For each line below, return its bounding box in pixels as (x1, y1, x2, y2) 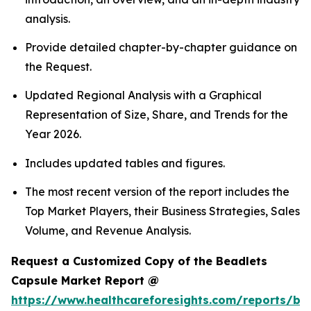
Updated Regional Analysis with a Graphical (25, 88, 262, 103)
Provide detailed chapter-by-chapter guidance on (25, 40, 297, 54)
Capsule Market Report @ (11, 273, 159, 287)
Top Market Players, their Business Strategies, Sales (25, 203, 300, 218)
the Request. (25, 59, 92, 74)
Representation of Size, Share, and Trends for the (25, 108, 288, 122)
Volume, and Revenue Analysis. (25, 223, 194, 237)
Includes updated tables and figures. (25, 155, 225, 170)
